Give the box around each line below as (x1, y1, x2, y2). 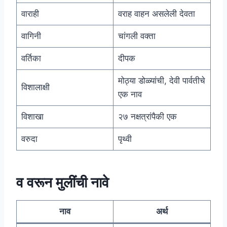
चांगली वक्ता (118, 31, 156, 42)
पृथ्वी (118, 134, 132, 144)
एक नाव (118, 89, 142, 100)
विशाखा (21, 111, 44, 122)
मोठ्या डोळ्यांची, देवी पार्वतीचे (118, 75, 205, 86)
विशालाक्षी (21, 82, 50, 93)
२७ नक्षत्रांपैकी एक (118, 111, 177, 122)
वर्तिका (21, 53, 41, 64)
